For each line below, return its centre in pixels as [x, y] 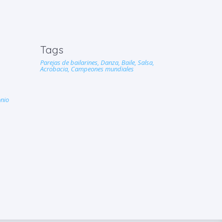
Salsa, [146, 62]
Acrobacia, [55, 69]
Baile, [129, 62]
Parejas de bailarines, [70, 62]
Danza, [111, 62]
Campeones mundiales [102, 69]
